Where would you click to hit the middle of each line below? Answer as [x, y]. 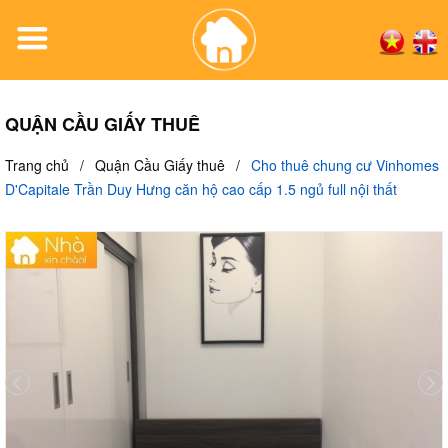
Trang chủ [37, 165]
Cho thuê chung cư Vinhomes [345, 165]
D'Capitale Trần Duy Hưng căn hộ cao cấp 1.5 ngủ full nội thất [201, 189]
